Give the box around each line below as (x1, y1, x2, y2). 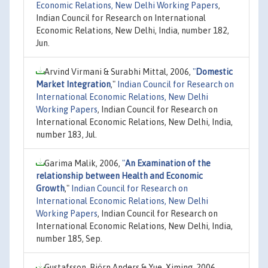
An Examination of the (125, 158, 211, 168)
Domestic (196, 66, 233, 77)
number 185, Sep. (36, 233, 102, 243)
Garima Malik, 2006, (44, 158, 122, 168)
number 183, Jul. (36, 129, 97, 139)
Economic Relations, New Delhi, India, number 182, (36, 25, 229, 35)
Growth (36, 183, 65, 193)
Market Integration (36, 79, 111, 89)
